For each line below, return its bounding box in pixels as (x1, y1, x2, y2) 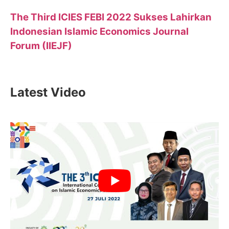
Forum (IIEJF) (10, 40, 72, 52)
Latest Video (10, 84, 86, 100)
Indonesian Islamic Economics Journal (10, 26, 189, 38)
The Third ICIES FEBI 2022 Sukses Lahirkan (10, 11, 212, 24)
